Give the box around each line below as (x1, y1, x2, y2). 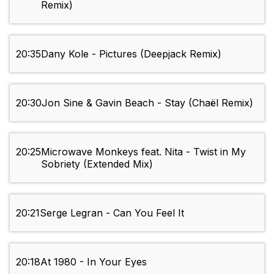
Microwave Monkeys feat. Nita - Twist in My (41, 146, 246, 158)
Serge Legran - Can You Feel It (40, 207, 184, 220)
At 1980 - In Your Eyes (40, 256, 147, 268)
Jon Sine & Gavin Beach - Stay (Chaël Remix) (42, 97, 253, 109)
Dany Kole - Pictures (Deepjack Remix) (41, 48, 221, 61)
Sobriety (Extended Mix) (41, 158, 153, 171)
